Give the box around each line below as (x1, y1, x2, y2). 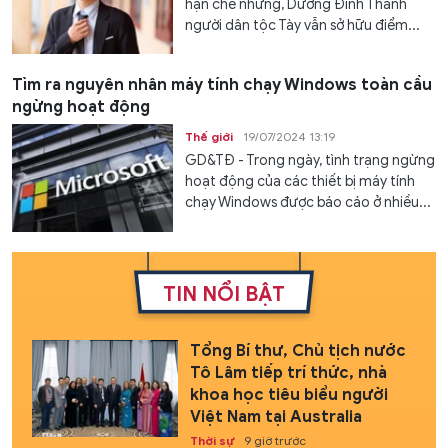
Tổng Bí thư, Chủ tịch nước (189, 340, 406, 361)
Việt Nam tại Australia (189, 406, 362, 427)
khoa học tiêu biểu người (189, 384, 388, 405)
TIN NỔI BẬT (163, 281, 285, 307)
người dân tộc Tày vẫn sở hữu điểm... (185, 16, 421, 34)
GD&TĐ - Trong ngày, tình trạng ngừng (185, 152, 436, 170)
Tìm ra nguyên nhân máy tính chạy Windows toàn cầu (12, 75, 432, 96)
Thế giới (185, 129, 234, 145)
